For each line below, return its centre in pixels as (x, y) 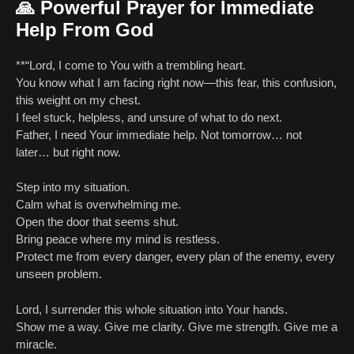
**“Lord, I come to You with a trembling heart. (131, 65)
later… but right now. (68, 152)
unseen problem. (59, 274)
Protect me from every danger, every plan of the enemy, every (175, 257)
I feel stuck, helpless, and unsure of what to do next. (149, 117)
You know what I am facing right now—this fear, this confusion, (176, 82)
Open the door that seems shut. (97, 222)
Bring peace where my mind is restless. (118, 239)
